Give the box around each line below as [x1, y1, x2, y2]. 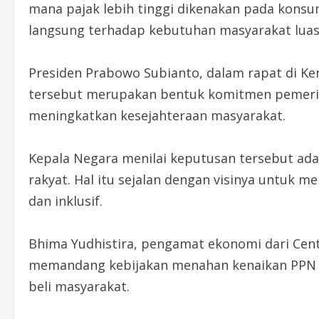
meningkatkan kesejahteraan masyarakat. [28, 106, 286, 124]
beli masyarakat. [28, 277, 130, 295]
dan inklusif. [28, 192, 103, 209]
